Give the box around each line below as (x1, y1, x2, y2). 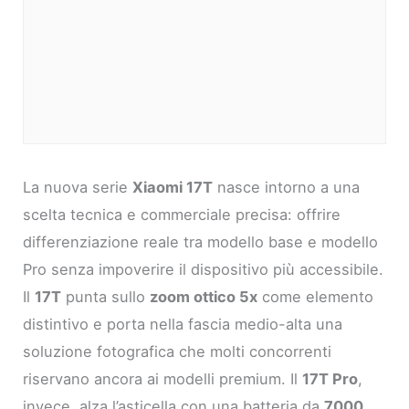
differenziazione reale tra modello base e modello (23, 232, 379, 251)
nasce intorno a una (213, 177, 361, 196)
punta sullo (61, 287, 151, 306)
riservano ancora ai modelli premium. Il (23, 369, 303, 388)
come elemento (257, 287, 374, 306)
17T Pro (302, 369, 359, 388)
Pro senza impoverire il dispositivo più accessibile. (23, 259, 384, 278)
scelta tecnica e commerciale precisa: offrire (23, 204, 341, 224)
